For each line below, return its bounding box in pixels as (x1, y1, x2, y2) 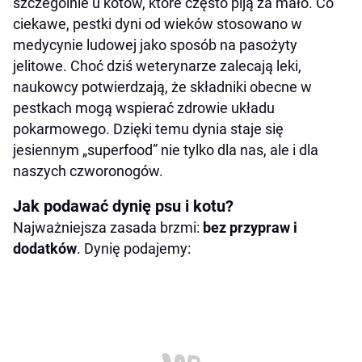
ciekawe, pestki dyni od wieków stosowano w (13, 15, 302, 33)
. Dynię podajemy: (77, 240, 191, 258)
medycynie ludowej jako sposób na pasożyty (13, 36, 297, 54)
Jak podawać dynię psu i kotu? (13, 196, 234, 217)
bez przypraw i (203, 219, 297, 237)
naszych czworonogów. (13, 162, 163, 180)
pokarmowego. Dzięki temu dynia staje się (13, 120, 284, 138)
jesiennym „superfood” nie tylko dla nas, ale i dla (13, 141, 318, 159)
